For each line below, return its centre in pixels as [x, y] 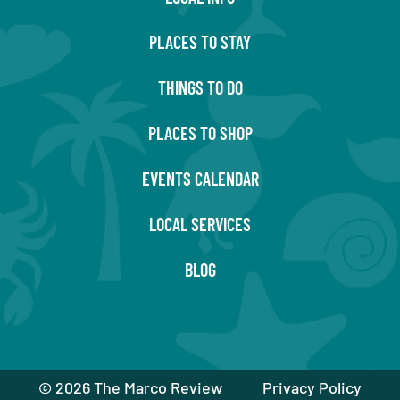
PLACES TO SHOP [200, 133]
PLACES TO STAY [200, 42]
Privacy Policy [312, 387]
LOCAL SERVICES [200, 224]
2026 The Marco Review [138, 387]
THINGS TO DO [200, 87]
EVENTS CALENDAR [200, 178]
